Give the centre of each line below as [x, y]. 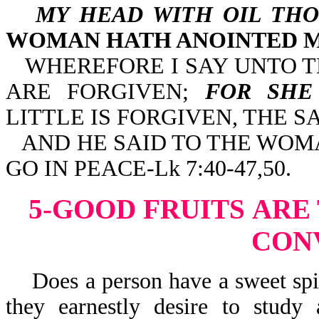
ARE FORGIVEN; [105, 91]
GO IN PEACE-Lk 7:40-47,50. [148, 168]
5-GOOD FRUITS [137, 209]
